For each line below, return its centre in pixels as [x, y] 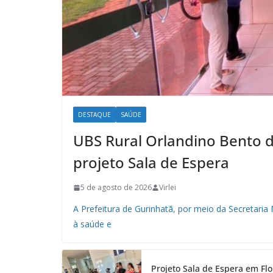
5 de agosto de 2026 [116, 188]
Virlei [168, 188]
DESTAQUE [94, 115]
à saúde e [92, 224]
